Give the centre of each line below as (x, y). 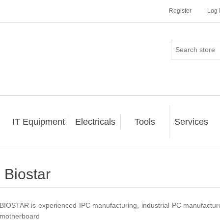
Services (191, 122)
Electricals (95, 122)
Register (180, 11)
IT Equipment (38, 122)
